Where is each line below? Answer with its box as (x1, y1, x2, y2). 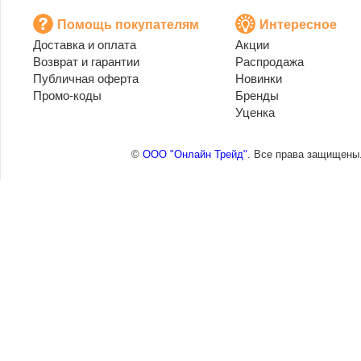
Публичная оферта (33, 72, 139, 85)
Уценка (235, 106, 275, 119)
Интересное (259, 18, 337, 31)
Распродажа (235, 55, 304, 68)
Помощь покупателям (57, 18, 199, 31)
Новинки (235, 72, 282, 85)
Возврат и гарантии (33, 55, 139, 68)
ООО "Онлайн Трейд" (143, 148, 247, 160)
